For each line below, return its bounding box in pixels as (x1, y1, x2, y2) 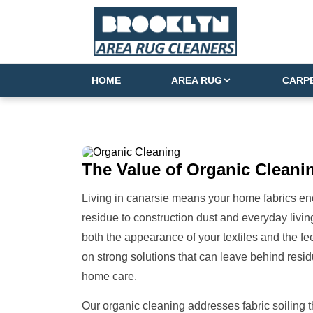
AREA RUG (171, 74, 222, 86)
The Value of (82, 159, 182, 179)
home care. (82, 270, 137, 282)
